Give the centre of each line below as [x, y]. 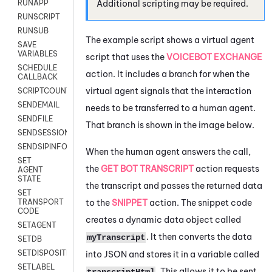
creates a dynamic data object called [163, 219]
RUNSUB [33, 31]
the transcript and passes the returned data [174, 185]
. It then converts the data [199, 236]
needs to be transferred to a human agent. [171, 108]
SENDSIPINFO [42, 147]
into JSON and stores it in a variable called [172, 254]
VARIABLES [38, 54]
